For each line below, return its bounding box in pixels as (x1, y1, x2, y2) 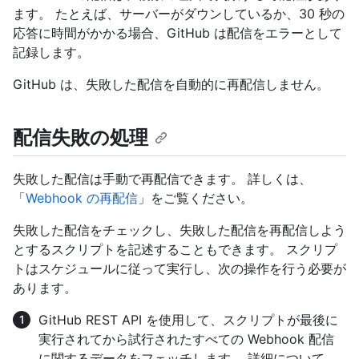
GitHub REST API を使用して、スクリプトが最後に (38, 312, 338, 329)
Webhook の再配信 (26, 190, 138, 207)
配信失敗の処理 (13, 126, 148, 150)
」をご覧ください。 (138, 190, 253, 207)
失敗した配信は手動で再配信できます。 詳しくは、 (13, 171, 312, 188)
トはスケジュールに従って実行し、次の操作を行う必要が (13, 260, 346, 277)
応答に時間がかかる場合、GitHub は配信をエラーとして (13, 25, 342, 42)
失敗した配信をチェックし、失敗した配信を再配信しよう (13, 222, 346, 239)
